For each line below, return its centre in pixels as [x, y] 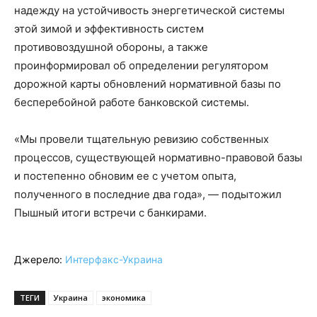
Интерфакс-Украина [114, 260]
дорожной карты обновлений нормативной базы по [148, 84]
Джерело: [40, 260]
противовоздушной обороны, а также [111, 47]
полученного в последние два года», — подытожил [148, 195]
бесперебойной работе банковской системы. [132, 103]
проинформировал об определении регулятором [141, 66]
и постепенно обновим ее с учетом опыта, [125, 176]
